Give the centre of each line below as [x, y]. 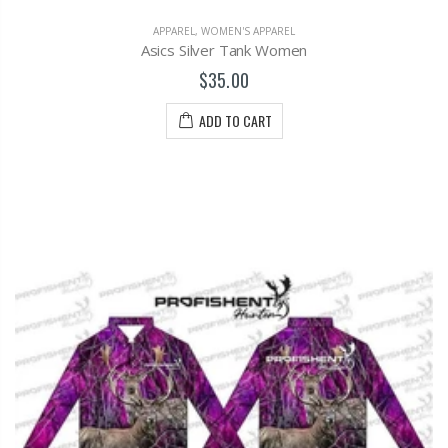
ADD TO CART [235, 121]
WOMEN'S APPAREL [248, 31]
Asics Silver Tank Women [224, 50]
